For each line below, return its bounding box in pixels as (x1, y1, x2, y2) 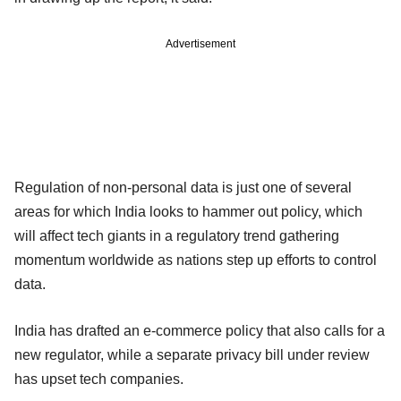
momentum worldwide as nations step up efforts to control (14, 252, 377, 268)
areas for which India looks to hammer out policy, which (14, 203, 363, 219)
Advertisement (166, 37, 235, 50)
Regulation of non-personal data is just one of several (14, 179, 352, 195)
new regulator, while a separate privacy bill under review (14, 346, 370, 363)
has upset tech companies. (14, 371, 183, 387)
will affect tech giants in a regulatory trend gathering (14, 227, 339, 243)
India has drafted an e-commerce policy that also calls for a (14, 322, 385, 338)
